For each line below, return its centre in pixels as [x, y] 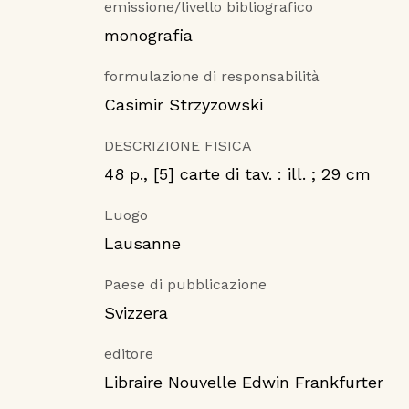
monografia [148, 36]
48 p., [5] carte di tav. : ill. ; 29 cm [237, 174]
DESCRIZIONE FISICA [178, 146]
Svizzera [136, 313]
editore [129, 354]
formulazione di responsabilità [212, 77]
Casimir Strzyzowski [184, 105]
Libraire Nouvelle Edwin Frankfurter [244, 383]
